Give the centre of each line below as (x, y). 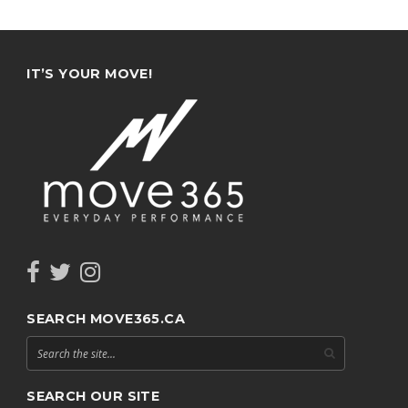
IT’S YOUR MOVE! (90, 73)
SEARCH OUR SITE (93, 396)
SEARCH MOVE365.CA (106, 318)
